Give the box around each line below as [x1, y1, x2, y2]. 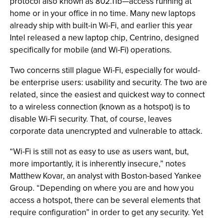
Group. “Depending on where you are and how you [10, 182, 194, 194]
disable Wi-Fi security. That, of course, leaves [10, 113, 172, 125]
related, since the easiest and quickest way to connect [10, 89, 205, 100]
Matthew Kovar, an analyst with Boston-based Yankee [10, 170, 201, 182]
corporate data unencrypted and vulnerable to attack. [10, 125, 202, 137]
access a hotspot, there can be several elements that [10, 194, 200, 206]
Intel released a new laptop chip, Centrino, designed [10, 32, 199, 43]
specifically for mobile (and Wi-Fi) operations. [10, 44, 172, 55]
